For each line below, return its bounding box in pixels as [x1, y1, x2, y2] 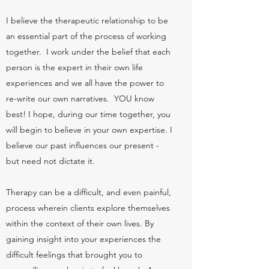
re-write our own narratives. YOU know [6, 93, 154, 104]
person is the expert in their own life [6, 62, 143, 73]
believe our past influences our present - [6, 140, 159, 151]
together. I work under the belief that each [6, 46, 171, 57]
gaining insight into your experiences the [6, 234, 161, 244]
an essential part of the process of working [6, 31, 166, 41]
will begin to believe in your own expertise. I [6, 124, 172, 135]
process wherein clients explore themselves [6, 202, 170, 213]
